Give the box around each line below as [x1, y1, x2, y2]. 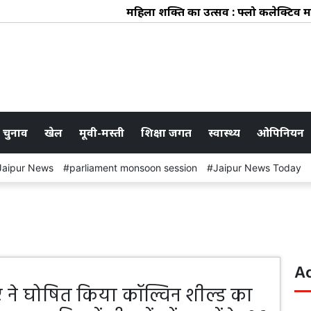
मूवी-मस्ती [79, 124, 124, 140]
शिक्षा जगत [141, 124, 192, 140]
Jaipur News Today [213, 161, 301, 174]
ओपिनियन [257, 124, 304, 140]
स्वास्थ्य [208, 124, 240, 140]
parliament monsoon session [69, 161, 197, 174]
